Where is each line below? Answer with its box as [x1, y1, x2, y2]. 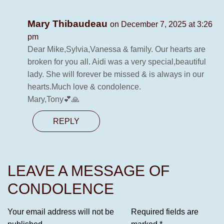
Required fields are [130, 207, 198, 216]
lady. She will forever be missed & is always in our [27, 70, 204, 79]
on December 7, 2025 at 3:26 [110, 20, 212, 29]
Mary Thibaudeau [27, 18, 110, 29]
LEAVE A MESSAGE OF [7, 162, 169, 179]
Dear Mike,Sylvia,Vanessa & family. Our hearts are [27, 45, 205, 54]
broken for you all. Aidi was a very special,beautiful [27, 57, 206, 66]
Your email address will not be [7, 207, 114, 216]
